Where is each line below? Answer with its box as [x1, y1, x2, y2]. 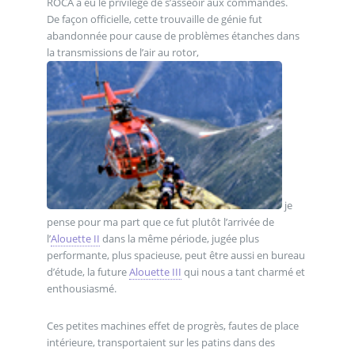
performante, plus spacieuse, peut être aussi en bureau [46, 247, 305, 262]
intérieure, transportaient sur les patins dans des [46, 335, 275, 350]
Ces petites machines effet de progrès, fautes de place [46, 319, 299, 334]
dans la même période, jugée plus [99, 231, 259, 246]
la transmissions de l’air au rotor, [46, 45, 199, 60]
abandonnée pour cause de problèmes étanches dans [46, 29, 300, 44]
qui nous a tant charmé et [181, 264, 305, 279]
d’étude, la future [46, 264, 129, 279]
